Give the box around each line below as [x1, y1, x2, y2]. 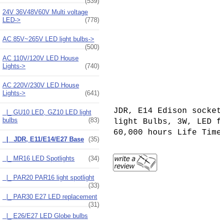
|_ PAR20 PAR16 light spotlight [2, 173, 94, 181]
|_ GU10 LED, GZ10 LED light [2, 108, 91, 116]
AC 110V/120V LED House [2, 54, 79, 62]
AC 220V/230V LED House [2, 81, 79, 89]
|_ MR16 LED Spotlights [2, 154, 75, 162]
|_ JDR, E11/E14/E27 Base [2, 135, 84, 143]
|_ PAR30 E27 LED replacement [2, 192, 97, 200]
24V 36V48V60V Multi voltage [2, 8, 88, 16]
